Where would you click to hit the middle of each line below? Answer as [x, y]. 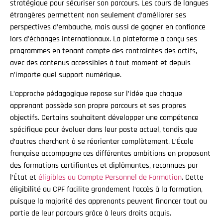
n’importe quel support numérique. [66, 75]
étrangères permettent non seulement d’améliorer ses [98, 15]
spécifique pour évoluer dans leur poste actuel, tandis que [104, 129]
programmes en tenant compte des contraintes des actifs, [104, 51]
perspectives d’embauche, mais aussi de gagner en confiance [108, 27]
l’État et [24, 177]
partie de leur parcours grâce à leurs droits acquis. [91, 213]
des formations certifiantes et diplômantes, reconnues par [104, 165]
